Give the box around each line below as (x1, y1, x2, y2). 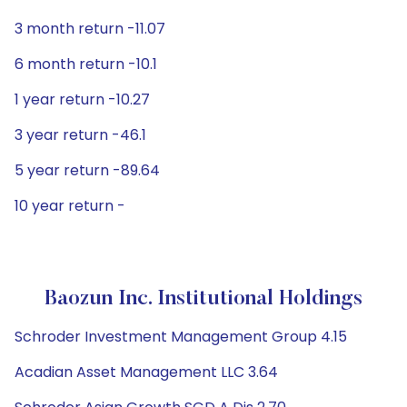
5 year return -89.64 (15, 160, 160, 181)
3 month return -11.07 (15, 18, 165, 39)
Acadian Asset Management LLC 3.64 (15, 362, 278, 382)
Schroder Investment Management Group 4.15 (15, 326, 347, 347)
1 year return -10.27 (15, 89, 150, 110)
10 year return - (15, 195, 125, 216)
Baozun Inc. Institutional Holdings (45, 288, 362, 310)
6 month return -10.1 (15, 54, 157, 74)
